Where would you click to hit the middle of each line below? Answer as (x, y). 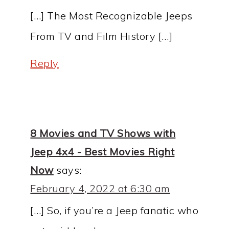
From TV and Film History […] (101, 36)
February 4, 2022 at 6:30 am (100, 189)
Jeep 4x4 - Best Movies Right (102, 152)
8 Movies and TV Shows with (103, 133)
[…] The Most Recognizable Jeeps (111, 16)
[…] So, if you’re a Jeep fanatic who (114, 211)
